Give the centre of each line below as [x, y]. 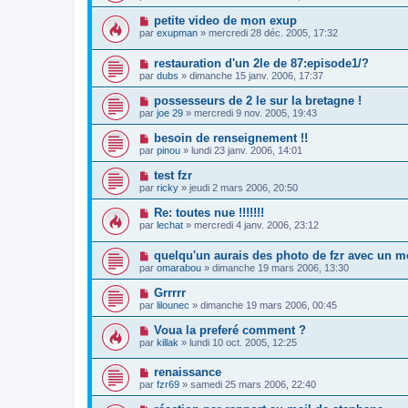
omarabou [179, 267]
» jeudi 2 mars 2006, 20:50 [238, 188]
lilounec [173, 305]
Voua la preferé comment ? [229, 330]
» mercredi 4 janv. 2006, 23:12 [251, 225]
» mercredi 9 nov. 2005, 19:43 [250, 113]
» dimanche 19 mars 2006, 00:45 [263, 305]
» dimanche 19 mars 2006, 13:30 [275, 267]
